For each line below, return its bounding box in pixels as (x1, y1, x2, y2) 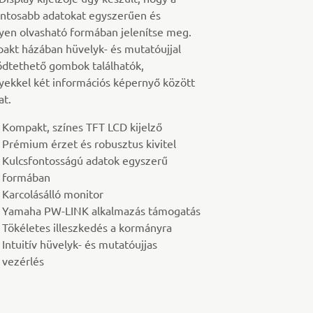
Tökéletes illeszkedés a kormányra (1, 220, 172, 235)
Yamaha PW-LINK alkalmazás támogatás (1, 203, 201, 218)
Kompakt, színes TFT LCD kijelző (1, 119, 162, 134)
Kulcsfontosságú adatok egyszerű (1, 153, 168, 168)
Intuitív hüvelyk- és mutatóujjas (1, 237, 157, 252)
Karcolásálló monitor (1, 187, 103, 201)
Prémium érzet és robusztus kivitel (1, 136, 176, 151)
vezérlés (1, 254, 44, 268)
